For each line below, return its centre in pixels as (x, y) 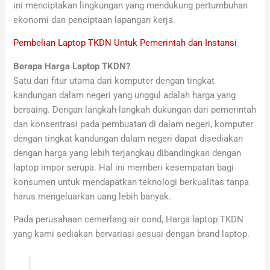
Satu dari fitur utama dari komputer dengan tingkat (114, 80)
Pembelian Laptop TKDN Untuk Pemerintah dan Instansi (125, 43)
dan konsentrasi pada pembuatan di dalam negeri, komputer (133, 124)
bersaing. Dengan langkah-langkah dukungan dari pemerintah (135, 109)
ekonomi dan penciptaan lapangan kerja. (95, 20)
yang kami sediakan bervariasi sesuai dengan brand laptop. (132, 234)
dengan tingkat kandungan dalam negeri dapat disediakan (128, 138)
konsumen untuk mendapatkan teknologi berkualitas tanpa (131, 182)
